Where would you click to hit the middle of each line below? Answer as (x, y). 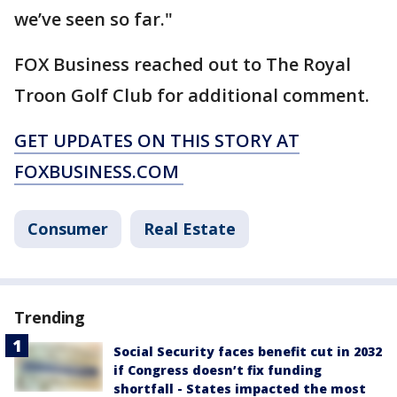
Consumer (68, 229)
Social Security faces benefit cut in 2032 (248, 352)
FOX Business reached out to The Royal (183, 65)
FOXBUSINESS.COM (99, 172)
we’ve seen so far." (93, 19)
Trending (50, 318)
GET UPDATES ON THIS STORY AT (157, 141)
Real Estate (190, 229)
